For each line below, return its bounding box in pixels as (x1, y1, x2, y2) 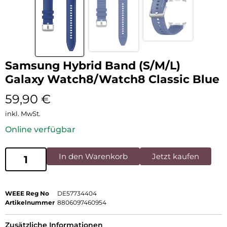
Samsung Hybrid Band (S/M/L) (5, 59, 180, 73)
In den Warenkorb (59, 152, 128, 162)
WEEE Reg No (5, 190, 49, 198)
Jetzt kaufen (152, 152, 199, 162)
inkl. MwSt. (5, 109, 41, 118)
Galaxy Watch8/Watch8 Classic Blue (5, 72, 219, 87)
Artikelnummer (5, 199, 55, 207)
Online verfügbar (5, 125, 75, 135)
